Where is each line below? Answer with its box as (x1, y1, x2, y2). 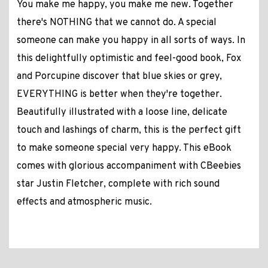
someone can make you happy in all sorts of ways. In (16, 35, 245, 47)
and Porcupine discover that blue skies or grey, (16, 71, 222, 83)
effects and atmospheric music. (16, 196, 152, 209)
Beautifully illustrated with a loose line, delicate (16, 106, 227, 119)
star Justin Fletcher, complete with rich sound (16, 178, 220, 191)
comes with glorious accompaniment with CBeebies (16, 160, 241, 173)
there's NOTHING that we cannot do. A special (16, 17, 217, 29)
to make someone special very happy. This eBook (16, 142, 232, 155)
